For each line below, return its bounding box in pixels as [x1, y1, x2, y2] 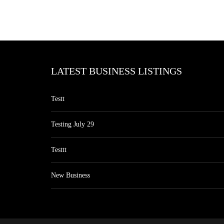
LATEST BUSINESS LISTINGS [51, 65, 182, 76]
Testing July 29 [51, 120, 94, 128]
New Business [51, 171, 90, 179]
